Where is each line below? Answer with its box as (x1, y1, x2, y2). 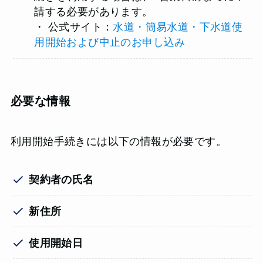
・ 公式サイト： (34, 21, 113, 33)
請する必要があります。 (34, 6, 153, 18)
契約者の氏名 (29, 173, 94, 186)
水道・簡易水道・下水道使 (113, 21, 243, 33)
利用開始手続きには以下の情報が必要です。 (10, 136, 227, 148)
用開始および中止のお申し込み (34, 36, 186, 49)
